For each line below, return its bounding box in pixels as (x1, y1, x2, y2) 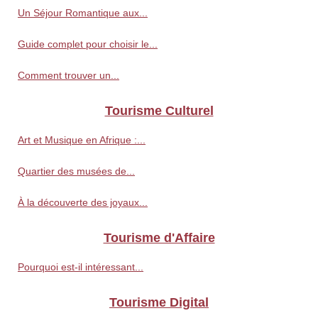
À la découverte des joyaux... (18, 197, 148, 209)
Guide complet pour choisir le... (18, 38, 158, 50)
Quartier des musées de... (18, 165, 135, 177)
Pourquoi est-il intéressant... (18, 261, 143, 273)
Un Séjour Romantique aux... (18, 7, 148, 19)
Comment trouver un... (18, 70, 119, 82)
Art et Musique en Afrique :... (18, 134, 146, 146)
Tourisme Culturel (104, 104, 214, 119)
